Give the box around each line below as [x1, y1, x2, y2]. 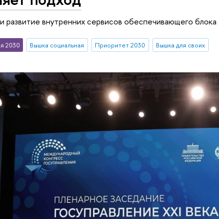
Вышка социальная [30, 41, 85, 50]
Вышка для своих [156, 41, 205, 50]
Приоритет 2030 [95, 41, 146, 50]
